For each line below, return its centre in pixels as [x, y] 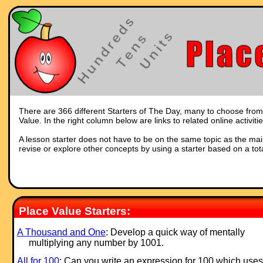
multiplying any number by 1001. [96, 243]
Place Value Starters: [74, 211]
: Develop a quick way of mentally [175, 232]
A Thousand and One [61, 232]
